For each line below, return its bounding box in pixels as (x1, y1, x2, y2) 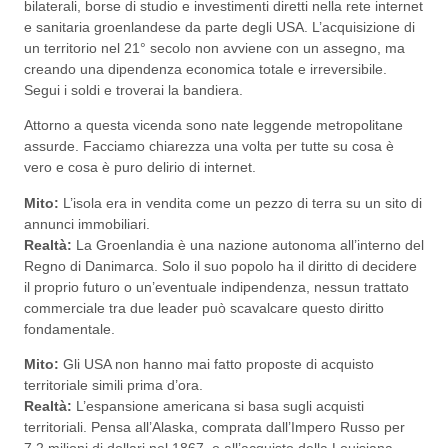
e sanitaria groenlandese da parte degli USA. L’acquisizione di (24, 18, 415, 35)
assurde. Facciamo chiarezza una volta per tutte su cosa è (24, 138, 394, 155)
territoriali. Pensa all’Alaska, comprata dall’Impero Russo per (24, 419, 405, 436)
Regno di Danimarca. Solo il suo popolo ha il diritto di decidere (24, 257, 417, 274)
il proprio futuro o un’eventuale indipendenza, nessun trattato (24, 278, 409, 295)
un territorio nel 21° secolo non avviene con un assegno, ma (24, 39, 405, 56)
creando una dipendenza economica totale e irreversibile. (24, 60, 387, 77)
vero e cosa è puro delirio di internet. (24, 159, 256, 176)
